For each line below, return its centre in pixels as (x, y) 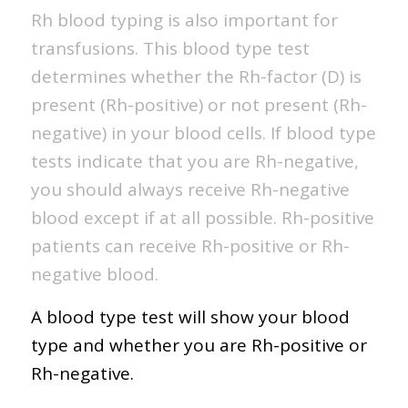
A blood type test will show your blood (190, 316)
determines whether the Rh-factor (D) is (196, 76)
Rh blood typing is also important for (184, 20)
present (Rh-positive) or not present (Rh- (199, 104)
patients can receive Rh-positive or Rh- (190, 245)
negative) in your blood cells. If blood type (203, 133)
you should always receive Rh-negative (190, 189)
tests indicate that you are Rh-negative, (194, 161)
